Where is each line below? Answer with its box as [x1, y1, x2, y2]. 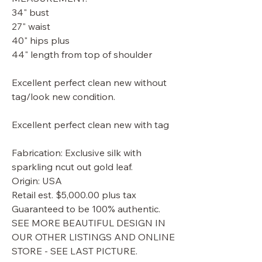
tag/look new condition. [12, 91, 115, 102]
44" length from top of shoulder [12, 49, 152, 60]
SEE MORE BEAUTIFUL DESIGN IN [12, 217, 166, 229]
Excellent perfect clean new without [12, 77, 167, 88]
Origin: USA [12, 175, 62, 187]
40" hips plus [12, 35, 70, 46]
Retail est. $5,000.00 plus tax [12, 189, 136, 201]
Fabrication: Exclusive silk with [12, 147, 142, 158]
